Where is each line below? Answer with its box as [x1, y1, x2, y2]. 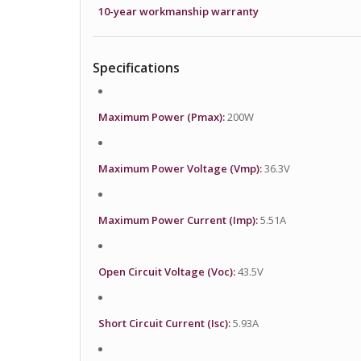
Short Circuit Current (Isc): [98, 316, 230, 331]
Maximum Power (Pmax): [98, 109, 225, 124]
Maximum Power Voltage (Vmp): [98, 160, 262, 176]
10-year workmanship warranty [98, 3, 259, 19]
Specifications [92, 58, 180, 77]
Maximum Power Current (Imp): [98, 213, 258, 228]
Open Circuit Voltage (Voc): [98, 264, 235, 280]
